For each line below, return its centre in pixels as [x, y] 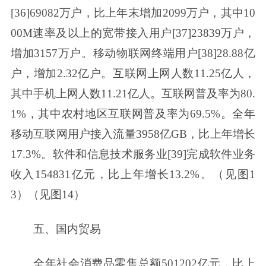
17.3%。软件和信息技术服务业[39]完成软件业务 [133, 154]
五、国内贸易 [67, 229]
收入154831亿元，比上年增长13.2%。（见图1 [133, 175]
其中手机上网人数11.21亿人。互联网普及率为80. [133, 94]
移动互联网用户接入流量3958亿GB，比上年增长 [133, 134]
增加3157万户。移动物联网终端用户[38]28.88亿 [133, 53]
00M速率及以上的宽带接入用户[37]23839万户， [133, 33]
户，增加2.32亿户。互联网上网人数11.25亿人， [133, 74]
